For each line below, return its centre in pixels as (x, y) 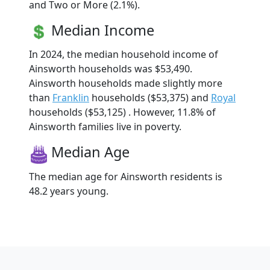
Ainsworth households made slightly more (126, 83)
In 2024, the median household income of (124, 55)
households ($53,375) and (150, 98)
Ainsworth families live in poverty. (105, 127)
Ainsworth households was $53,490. (111, 69)
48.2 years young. (69, 191)
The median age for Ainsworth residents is (126, 176)
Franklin (71, 98)
